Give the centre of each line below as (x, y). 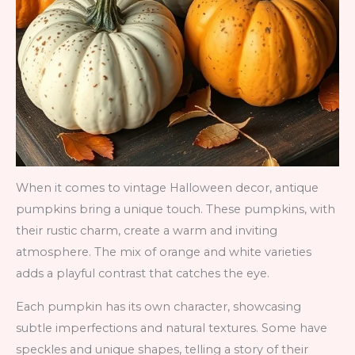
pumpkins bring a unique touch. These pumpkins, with (176, 210)
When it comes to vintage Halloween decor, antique (167, 188)
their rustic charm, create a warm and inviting (147, 231)
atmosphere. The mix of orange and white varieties (164, 252)
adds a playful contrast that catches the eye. (143, 274)
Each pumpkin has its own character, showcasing (158, 306)
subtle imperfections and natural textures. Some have (172, 328)
